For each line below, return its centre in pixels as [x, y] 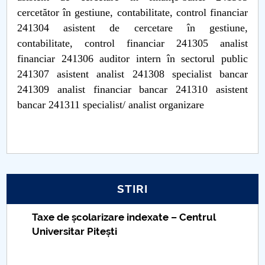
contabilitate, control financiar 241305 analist [132, 43]
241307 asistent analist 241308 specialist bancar [132, 74]
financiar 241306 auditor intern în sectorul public [132, 59]
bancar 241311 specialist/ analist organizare [112, 105]
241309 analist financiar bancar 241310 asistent [132, 89]
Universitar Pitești [75, 231]
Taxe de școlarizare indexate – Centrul [124, 217]
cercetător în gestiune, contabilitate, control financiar [132, 12]
